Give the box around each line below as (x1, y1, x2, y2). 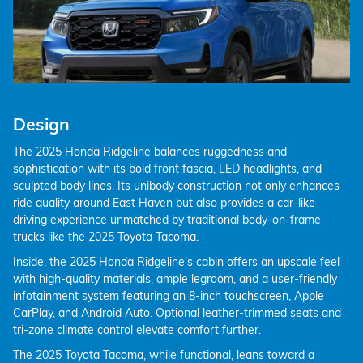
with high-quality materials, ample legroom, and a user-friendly (13, 271, 337, 286)
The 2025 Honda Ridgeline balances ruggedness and (13, 143, 287, 159)
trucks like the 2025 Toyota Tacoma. (13, 228, 199, 244)
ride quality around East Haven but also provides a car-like (13, 194, 315, 210)
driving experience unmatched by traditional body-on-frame (13, 211, 321, 227)
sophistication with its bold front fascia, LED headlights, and (13, 160, 322, 176)
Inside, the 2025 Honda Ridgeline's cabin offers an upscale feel (13, 254, 340, 269)
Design (13, 113, 70, 135)
